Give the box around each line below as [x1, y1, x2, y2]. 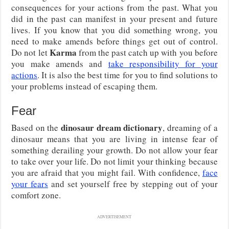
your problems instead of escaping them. [11, 80, 158, 92]
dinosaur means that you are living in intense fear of [11, 132, 218, 145]
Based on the [11, 121, 59, 133]
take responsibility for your [108, 57, 218, 70]
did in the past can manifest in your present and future [11, 12, 218, 25]
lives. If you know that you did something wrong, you [11, 24, 218, 36]
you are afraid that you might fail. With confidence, [11, 166, 202, 178]
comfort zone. [11, 189, 61, 201]
